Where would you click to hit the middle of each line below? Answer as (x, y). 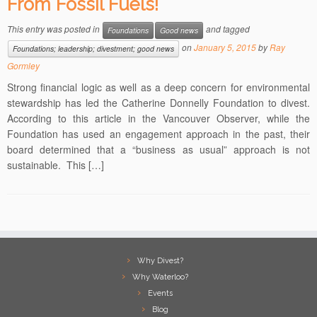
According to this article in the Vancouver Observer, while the (158, 119)
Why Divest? (160, 261)
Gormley (23, 66)
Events (160, 294)
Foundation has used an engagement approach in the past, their (158, 134)
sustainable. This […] (56, 165)
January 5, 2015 (225, 47)
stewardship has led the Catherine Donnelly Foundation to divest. (158, 103)
